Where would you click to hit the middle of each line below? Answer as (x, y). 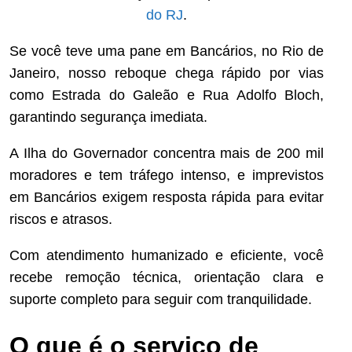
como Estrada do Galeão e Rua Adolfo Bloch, (167, 95)
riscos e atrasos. (61, 219)
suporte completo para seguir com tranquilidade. (161, 299)
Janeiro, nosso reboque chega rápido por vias (167, 73)
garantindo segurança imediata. (108, 117)
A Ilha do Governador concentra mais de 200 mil (167, 153)
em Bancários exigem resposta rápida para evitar (167, 197)
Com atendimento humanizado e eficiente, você (167, 255)
